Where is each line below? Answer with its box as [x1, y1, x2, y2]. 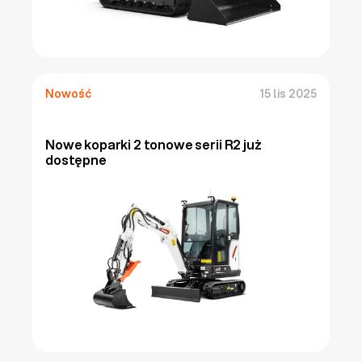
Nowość [45, 86, 91, 103]
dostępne [45, 150, 107, 170]
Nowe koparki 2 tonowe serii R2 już [45, 135, 262, 154]
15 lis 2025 [259, 86, 317, 103]
